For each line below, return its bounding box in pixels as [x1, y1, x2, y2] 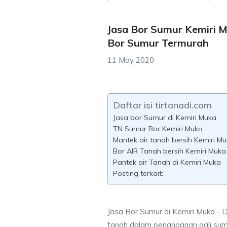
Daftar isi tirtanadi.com [113, 99, 212, 111]
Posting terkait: [113, 169, 163, 178]
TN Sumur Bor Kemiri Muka [113, 124, 203, 133]
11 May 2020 [107, 55, 154, 65]
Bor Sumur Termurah [107, 36, 209, 49]
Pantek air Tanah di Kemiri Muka [113, 158, 221, 167]
